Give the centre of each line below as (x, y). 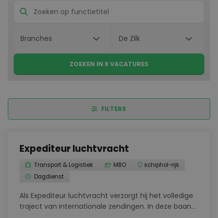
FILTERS (114, 109)
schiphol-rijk (162, 165)
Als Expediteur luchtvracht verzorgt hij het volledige (106, 196)
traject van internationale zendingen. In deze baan (105, 206)
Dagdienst (48, 177)
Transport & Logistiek (63, 165)
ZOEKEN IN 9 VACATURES (109, 64)
